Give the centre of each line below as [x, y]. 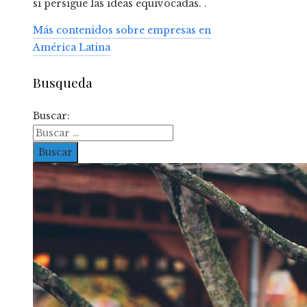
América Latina [72, 48]
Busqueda [63, 82]
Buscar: [51, 115]
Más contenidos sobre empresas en [122, 30]
